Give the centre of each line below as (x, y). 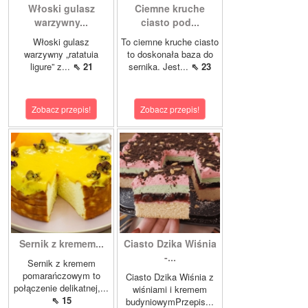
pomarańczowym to (61, 276)
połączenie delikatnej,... (61, 288)
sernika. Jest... (160, 67)
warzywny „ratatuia (61, 54)
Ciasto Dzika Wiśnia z (170, 277)
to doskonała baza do (170, 54)
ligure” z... (51, 67)
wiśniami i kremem (170, 289)
